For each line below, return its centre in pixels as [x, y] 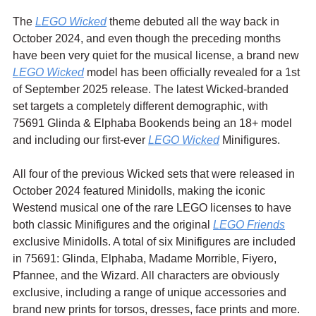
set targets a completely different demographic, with [142, 106]
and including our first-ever [80, 140]
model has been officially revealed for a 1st [193, 72]
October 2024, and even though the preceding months [148, 38]
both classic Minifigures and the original [113, 224]
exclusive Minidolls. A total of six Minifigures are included [156, 241]
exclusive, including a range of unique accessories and [151, 292]
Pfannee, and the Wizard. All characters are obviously [147, 275]
